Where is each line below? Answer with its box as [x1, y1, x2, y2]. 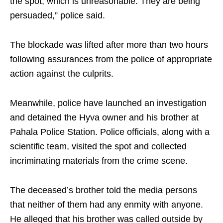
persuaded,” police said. [10, 10, 105, 21]
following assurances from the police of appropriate [10, 54, 212, 65]
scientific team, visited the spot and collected [10, 141, 187, 152]
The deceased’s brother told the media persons [10, 185, 197, 196]
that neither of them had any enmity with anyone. [10, 200, 203, 210]
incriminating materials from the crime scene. [10, 156, 188, 166]
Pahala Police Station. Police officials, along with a [10, 127, 210, 137]
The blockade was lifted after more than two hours [10, 40, 208, 50]
